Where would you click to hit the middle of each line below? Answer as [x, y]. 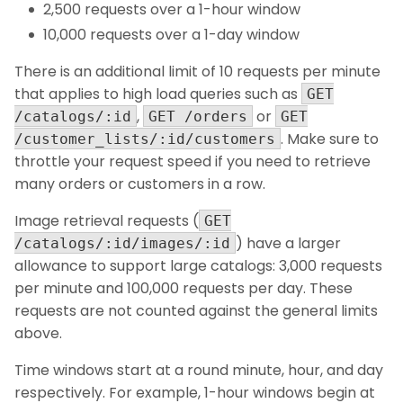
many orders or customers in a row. [140, 184]
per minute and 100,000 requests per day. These [184, 289]
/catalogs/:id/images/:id [122, 244]
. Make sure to [330, 139]
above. [38, 334]
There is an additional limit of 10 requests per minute [197, 72]
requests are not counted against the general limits [196, 311]
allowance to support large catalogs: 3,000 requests [198, 266]
